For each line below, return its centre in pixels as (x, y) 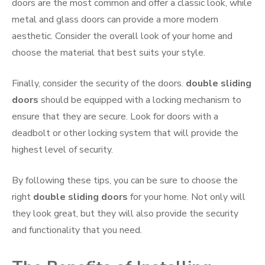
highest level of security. (62, 150)
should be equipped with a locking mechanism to (140, 100)
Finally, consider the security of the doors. (99, 84)
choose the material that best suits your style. (109, 53)
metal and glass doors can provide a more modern (115, 20)
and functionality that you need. (77, 230)
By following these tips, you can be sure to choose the (125, 181)
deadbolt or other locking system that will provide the (125, 133)
